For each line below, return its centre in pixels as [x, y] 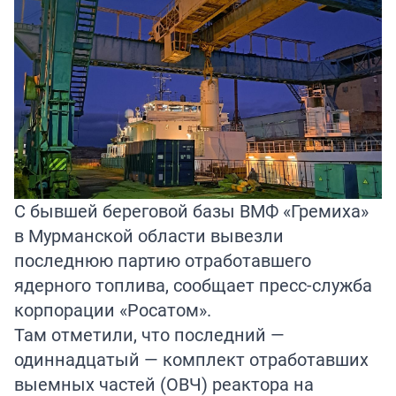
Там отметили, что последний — [149, 335]
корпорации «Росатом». [113, 310]
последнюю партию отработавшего [163, 261]
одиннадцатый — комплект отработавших [191, 360]
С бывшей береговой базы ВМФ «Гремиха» [191, 211]
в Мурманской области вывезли [149, 236]
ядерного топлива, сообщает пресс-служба [193, 286]
